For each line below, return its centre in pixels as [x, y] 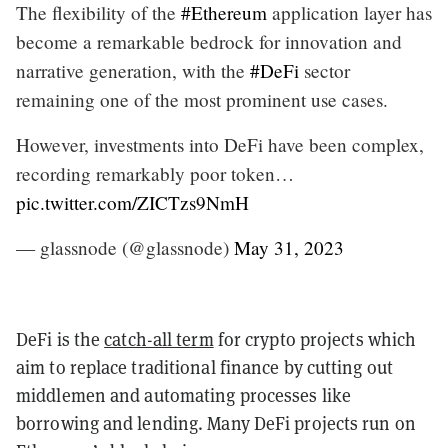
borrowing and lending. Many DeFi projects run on [216, 423]
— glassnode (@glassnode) [125, 247]
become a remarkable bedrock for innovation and [209, 41]
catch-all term [159, 339]
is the [78, 339]
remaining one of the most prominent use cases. [202, 99]
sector [324, 70]
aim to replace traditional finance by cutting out [204, 367]
